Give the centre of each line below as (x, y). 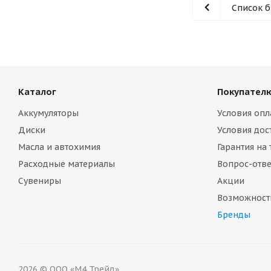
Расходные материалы (67, 164)
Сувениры (40, 181)
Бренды (233, 215)
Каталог (37, 92)
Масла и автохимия (59, 147)
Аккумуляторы (48, 113)
